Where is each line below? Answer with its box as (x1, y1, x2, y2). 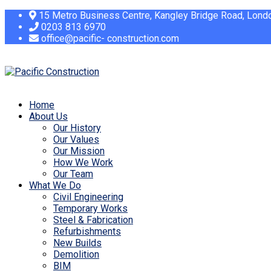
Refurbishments (53, 226, 121, 237)
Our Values (53, 134, 99, 145)
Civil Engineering (53, 191, 123, 203)
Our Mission (53, 145, 105, 157)
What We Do (29, 180, 81, 191)
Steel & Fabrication (53, 214, 133, 226)
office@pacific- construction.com (39, 33, 179, 44)
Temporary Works (53, 203, 128, 214)
